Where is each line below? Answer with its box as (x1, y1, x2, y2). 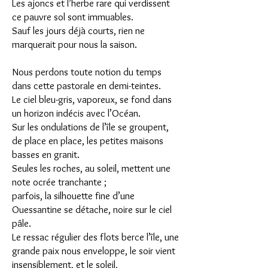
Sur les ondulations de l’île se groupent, (12, 121, 169, 133)
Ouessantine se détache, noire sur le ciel (12, 203, 172, 215)
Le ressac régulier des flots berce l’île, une (12, 231, 179, 243)
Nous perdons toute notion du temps (12, 66, 162, 78)
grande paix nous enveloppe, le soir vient (12, 245, 175, 257)
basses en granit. (12, 148, 80, 160)
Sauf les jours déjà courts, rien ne (12, 25, 145, 36)
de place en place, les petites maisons (12, 135, 163, 147)
